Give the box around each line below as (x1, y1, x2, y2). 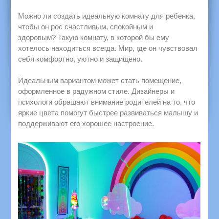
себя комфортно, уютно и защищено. (18, 54, 143, 63)
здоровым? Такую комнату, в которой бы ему (18, 33, 170, 42)
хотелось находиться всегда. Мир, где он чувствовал (18, 44, 198, 52)
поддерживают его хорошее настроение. (18, 119, 156, 128)
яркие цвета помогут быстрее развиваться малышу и (18, 108, 198, 117)
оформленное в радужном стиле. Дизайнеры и (18, 87, 175, 95)
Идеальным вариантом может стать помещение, (18, 76, 182, 85)
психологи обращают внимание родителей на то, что (18, 97, 196, 106)
